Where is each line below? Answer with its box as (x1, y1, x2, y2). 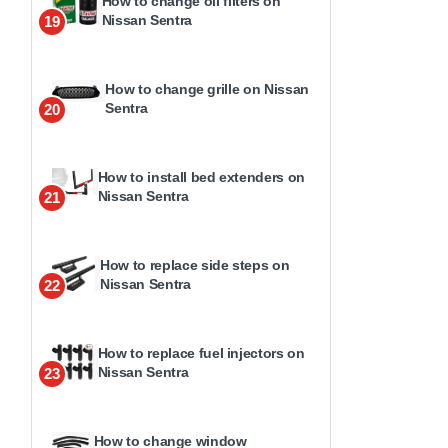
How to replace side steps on (100, 256, 290, 273)
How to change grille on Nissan (105, 80, 309, 97)
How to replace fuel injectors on (97, 344, 305, 361)
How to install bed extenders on (97, 168, 305, 185)
